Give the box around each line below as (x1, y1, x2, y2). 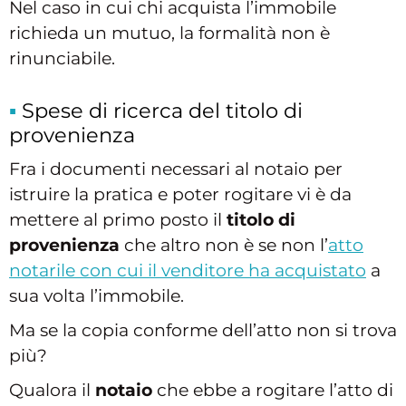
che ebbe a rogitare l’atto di (152, 380, 393, 401)
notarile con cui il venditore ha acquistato (9, 260, 366, 282)
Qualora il (9, 380, 95, 401)
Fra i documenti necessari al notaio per (9, 159, 343, 180)
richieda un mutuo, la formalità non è (9, 23, 330, 44)
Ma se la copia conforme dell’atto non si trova (9, 320, 397, 342)
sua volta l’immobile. (9, 285, 184, 307)
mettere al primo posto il (9, 209, 227, 231)
